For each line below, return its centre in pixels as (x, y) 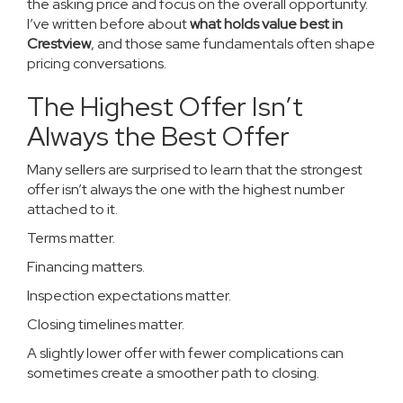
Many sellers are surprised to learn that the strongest (195, 170)
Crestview (59, 44)
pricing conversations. (97, 63)
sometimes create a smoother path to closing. (173, 373)
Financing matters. (86, 267)
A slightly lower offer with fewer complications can (185, 353)
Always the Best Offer (158, 136)
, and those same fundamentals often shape (233, 44)
